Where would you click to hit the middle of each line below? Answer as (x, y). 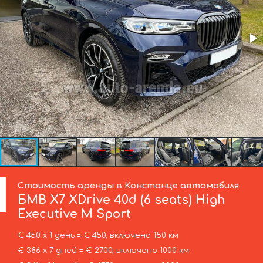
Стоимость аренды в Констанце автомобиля (129, 185)
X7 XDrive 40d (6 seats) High (136, 200)
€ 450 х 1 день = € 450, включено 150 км (98, 236)
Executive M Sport (75, 214)
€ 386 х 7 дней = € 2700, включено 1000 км (103, 251)
